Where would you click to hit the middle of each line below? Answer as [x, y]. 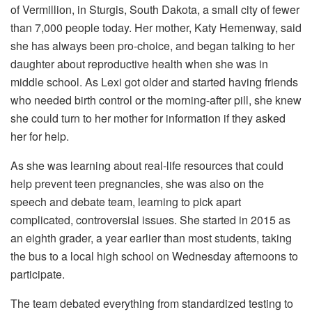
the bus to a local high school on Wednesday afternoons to [154, 256]
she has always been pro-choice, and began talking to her [153, 45]
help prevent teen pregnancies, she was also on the [137, 183]
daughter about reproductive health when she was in [139, 63]
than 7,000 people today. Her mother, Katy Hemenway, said [156, 27]
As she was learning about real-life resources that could [147, 165]
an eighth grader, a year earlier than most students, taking [151, 237]
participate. [38, 274]
